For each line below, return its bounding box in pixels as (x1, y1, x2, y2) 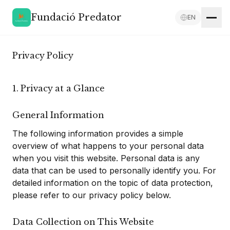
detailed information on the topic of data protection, (12, 178, 213, 188)
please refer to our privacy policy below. (12, 190, 171, 200)
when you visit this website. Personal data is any (12, 153, 200, 163)
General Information (12, 110, 104, 120)
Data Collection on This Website (12, 217, 154, 227)
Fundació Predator (31, 12, 122, 23)
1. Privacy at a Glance (12, 83, 105, 93)
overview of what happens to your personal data (12, 141, 204, 151)
